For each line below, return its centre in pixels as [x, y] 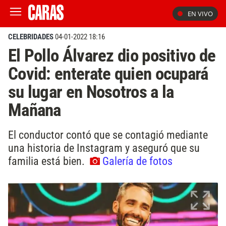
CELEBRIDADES [31, 37]
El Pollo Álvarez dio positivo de [112, 55]
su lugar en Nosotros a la [91, 92]
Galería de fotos [137, 161]
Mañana [35, 110]
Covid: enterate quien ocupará [108, 74]
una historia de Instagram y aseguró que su [104, 148]
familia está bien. [48, 161]
